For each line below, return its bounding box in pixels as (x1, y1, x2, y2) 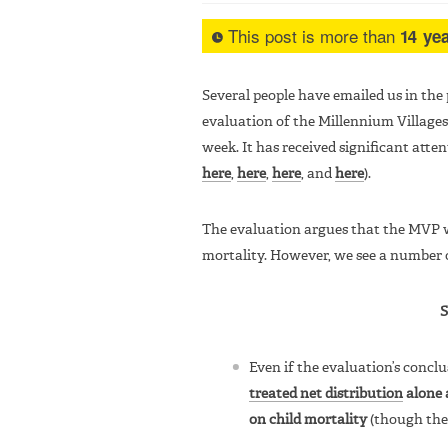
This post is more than (223, 22, 400, 48)
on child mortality (249, 412, 367, 427)
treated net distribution (249, 386, 403, 401)
